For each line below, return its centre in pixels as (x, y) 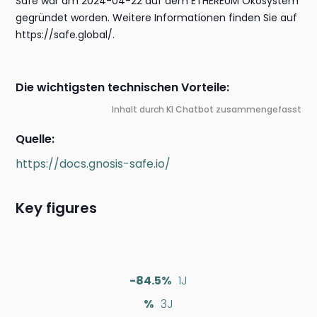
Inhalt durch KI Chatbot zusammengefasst (206, 110)
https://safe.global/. (65, 35)
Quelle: (35, 139)
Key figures (57, 208)
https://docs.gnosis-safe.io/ (93, 164)
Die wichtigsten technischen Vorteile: (123, 88)
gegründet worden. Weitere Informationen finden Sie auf (157, 18)
